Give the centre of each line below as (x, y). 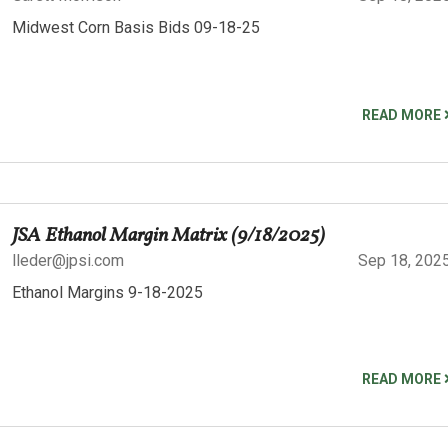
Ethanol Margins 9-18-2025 (107, 292)
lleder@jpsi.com (68, 260)
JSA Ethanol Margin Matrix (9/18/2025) (168, 235)
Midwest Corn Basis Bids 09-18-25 (136, 27)
